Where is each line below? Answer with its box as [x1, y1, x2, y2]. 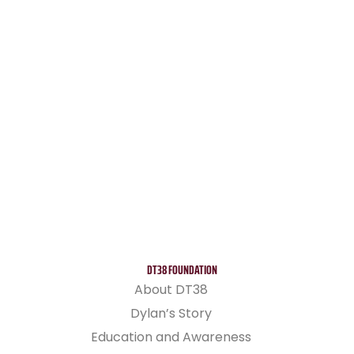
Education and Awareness [91, 328, 252, 346]
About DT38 [134, 281, 209, 299]
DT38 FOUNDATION [147, 260, 218, 280]
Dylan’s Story [130, 304, 213, 322]
